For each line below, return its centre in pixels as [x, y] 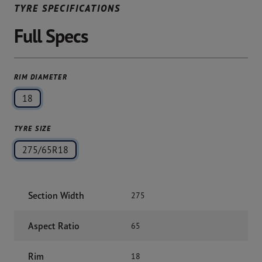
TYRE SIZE [32, 128]
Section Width [56, 195]
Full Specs [51, 36]
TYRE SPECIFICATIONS [67, 8]
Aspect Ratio [54, 226]
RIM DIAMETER [41, 77]
